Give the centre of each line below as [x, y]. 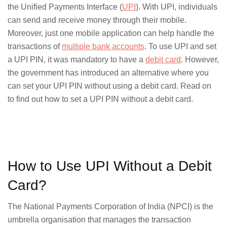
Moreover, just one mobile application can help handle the [111, 33]
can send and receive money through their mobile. [97, 20]
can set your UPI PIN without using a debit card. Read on [109, 86]
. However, [200, 60]
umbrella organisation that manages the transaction [99, 220]
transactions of [35, 46]
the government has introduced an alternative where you [108, 73]
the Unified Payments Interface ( [65, 7]
